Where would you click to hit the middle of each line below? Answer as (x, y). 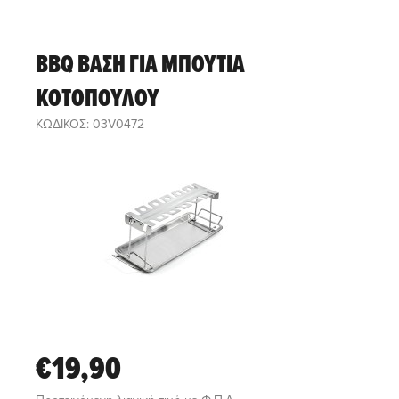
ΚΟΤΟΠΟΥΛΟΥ (98, 97)
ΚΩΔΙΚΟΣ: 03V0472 (90, 123)
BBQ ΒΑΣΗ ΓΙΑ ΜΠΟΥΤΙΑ (140, 63)
